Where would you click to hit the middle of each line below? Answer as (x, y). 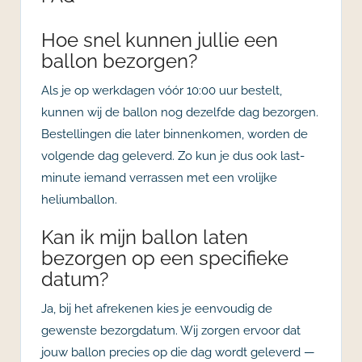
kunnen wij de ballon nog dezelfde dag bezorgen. (180, 112)
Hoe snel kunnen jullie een (160, 40)
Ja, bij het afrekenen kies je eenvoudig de (157, 308)
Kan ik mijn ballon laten (145, 237)
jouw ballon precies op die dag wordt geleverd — (178, 352)
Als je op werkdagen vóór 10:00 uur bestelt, (162, 90)
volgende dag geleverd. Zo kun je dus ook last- (173, 156)
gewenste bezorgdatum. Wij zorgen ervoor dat (171, 330)
